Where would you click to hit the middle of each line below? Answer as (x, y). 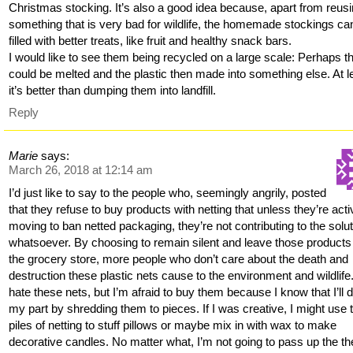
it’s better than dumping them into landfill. (113, 91)
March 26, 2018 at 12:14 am (81, 169)
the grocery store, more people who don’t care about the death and (179, 258)
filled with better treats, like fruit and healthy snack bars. (150, 41)
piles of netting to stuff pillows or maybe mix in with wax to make (173, 325)
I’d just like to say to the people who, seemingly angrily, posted (168, 192)
